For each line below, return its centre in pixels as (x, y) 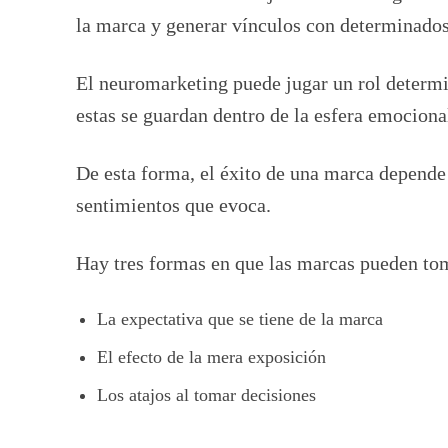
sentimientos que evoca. (178, 204)
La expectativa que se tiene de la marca (240, 318)
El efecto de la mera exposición (211, 356)
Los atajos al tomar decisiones (206, 394)
